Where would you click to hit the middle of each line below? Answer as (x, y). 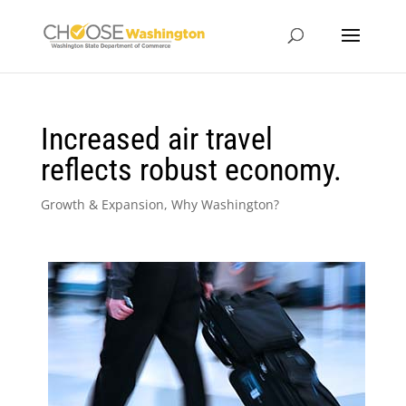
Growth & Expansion (102, 204)
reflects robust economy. (191, 169)
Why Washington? (225, 204)
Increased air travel (156, 139)
